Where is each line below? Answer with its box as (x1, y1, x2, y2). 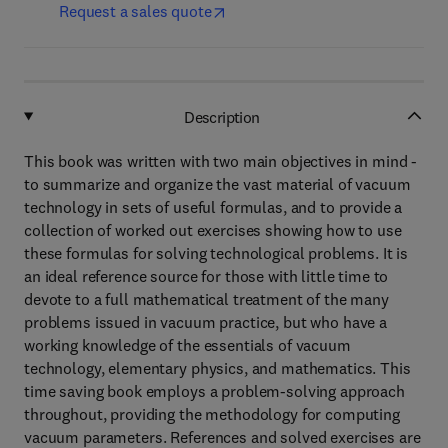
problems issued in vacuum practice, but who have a (24, 312, 387, 332)
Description (184, 106, 260, 127)
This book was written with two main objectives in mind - (24, 151, 418, 171)
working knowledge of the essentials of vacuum (24, 335, 351, 355)
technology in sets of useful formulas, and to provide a (24, 197, 403, 217)
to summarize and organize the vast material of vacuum (24, 174, 411, 194)
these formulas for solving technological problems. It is (24, 243, 409, 263)
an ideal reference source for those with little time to (24, 266, 389, 286)
